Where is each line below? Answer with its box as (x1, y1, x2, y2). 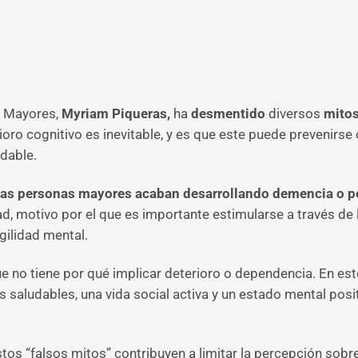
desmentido (191, 105, 265, 121)
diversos (265, 105, 320, 121)
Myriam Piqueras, (58, 105, 170, 121)
